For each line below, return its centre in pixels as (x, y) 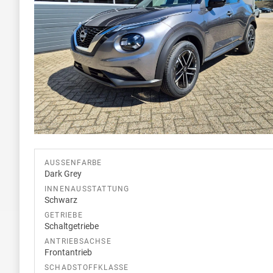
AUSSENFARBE (71, 162)
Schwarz (61, 200)
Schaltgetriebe (72, 226)
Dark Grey (63, 173)
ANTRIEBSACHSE (78, 241)
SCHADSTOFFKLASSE (87, 267)
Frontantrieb (68, 252)
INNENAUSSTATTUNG (87, 189)
